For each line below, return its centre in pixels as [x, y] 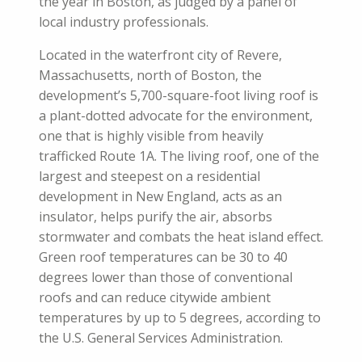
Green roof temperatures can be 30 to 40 [163, 257]
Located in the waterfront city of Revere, [160, 55]
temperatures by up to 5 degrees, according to [180, 318]
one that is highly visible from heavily [151, 136]
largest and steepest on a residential [149, 176]
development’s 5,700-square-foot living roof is [179, 95]
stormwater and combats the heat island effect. [181, 237]
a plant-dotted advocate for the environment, [176, 116]
